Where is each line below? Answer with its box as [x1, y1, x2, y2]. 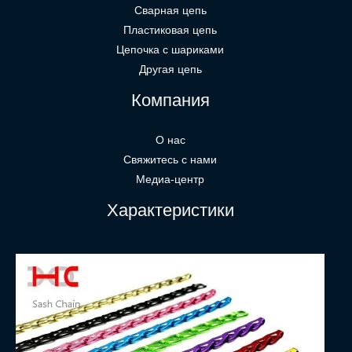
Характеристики [106, 200, 234, 221]
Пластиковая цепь [123, 24, 217, 37]
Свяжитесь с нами [123, 154, 217, 167]
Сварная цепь [134, 5, 207, 17]
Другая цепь [138, 64, 202, 76]
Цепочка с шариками [116, 44, 224, 57]
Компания [130, 90, 210, 111]
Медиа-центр [136, 174, 204, 186]
